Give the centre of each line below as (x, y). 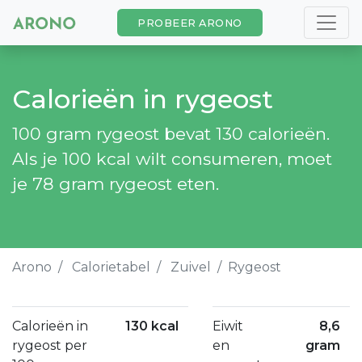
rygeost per (50, 345)
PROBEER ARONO (190, 23)
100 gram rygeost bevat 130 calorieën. (171, 134)
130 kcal (152, 326)
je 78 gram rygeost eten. (116, 184)
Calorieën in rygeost (143, 99)
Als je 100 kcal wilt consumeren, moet (172, 159)
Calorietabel (111, 267)
